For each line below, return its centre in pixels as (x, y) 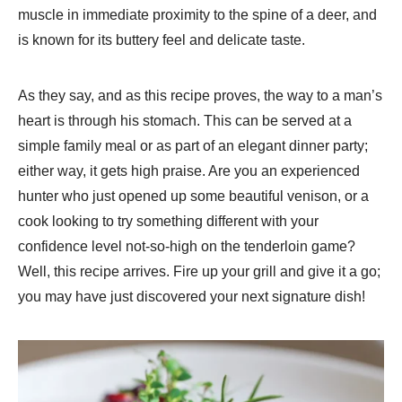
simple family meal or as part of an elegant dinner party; (193, 145)
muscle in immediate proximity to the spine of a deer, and (197, 14)
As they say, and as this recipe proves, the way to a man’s (200, 95)
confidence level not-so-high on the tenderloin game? (187, 246)
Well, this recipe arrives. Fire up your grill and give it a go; (199, 271)
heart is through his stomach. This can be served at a (185, 120)
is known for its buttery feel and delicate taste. (162, 39)
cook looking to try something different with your (168, 221)
